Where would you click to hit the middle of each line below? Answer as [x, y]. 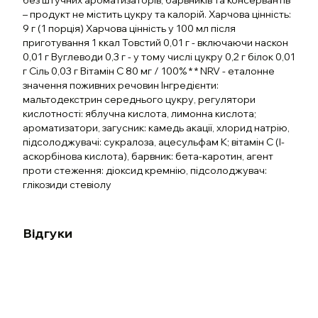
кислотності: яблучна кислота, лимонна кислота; [139, 114]
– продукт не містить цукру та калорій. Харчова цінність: [157, 14]
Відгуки [48, 233]
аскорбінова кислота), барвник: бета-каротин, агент [148, 156]
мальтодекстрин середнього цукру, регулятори [139, 99]
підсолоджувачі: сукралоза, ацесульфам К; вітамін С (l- [154, 142]
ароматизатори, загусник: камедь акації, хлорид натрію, [156, 128]
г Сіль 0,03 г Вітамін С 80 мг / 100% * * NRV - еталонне [149, 71]
